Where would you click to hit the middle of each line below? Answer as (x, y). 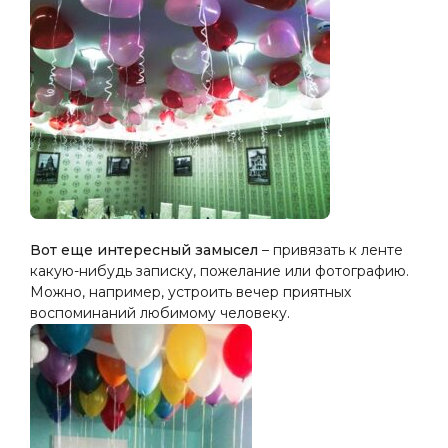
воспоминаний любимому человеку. (160, 313)
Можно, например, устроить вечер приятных (190, 292)
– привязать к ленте (330, 250)
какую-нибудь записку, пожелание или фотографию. (219, 271)
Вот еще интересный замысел (144, 250)
